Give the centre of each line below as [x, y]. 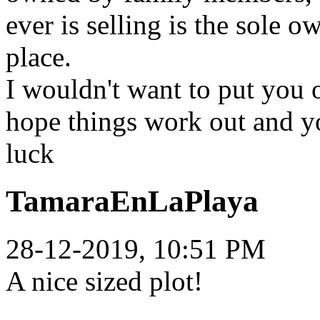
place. [42, 57]
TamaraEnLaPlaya [132, 201]
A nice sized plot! [104, 281]
